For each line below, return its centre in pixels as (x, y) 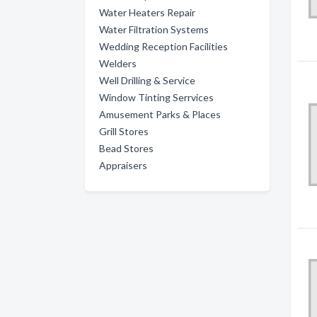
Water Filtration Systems (154, 29)
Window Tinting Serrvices (156, 97)
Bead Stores (126, 148)
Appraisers (123, 165)
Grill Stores (124, 131)
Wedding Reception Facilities (163, 46)
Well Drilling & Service (147, 80)
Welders (118, 63)
